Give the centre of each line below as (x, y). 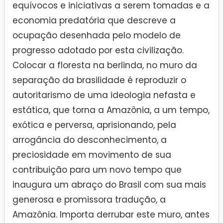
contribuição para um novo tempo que (97, 169)
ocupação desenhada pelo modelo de (97, 35)
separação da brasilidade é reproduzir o (99, 80)
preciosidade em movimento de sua (92, 155)
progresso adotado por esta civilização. (98, 50)
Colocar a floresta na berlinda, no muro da (105, 65)
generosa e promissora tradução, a (89, 199)
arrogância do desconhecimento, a (90, 140)
